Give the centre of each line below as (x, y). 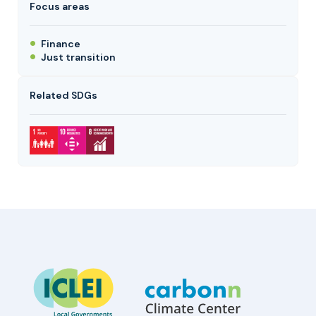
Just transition (78, 57)
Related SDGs (63, 95)
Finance (61, 44)
